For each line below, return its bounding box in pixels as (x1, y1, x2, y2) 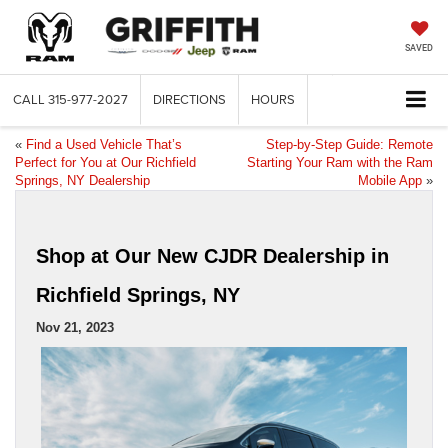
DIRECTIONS (153, 90, 226, 109)
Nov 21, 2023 (36, 320, 114, 336)
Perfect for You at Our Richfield (15, 155, 196, 171)
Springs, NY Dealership (15, 173, 150, 189)
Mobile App (358, 173, 422, 189)
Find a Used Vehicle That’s (26, 137, 182, 153)
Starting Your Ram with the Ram (247, 155, 433, 171)
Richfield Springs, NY (36, 284, 240, 307)
